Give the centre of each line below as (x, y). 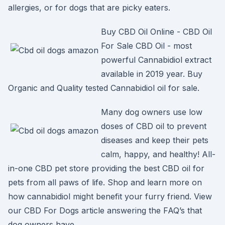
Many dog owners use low (152, 112)
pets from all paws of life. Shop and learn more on (105, 182)
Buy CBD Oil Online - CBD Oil (156, 32)
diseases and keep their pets (155, 140)
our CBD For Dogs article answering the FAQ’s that (105, 210)
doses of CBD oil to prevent (154, 126)
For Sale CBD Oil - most (146, 46)
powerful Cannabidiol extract (156, 60)
